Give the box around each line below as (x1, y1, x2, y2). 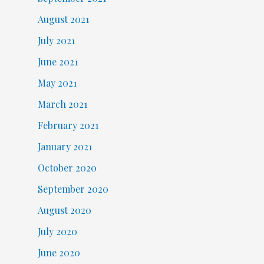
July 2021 (37, 34, 75, 47)
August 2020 (37, 204, 91, 217)
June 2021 (37, 55, 78, 68)
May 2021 (37, 77, 77, 90)
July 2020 (37, 225, 77, 238)
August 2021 (37, 13, 89, 26)
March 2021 (37, 98, 87, 111)
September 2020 (37, 183, 108, 196)
